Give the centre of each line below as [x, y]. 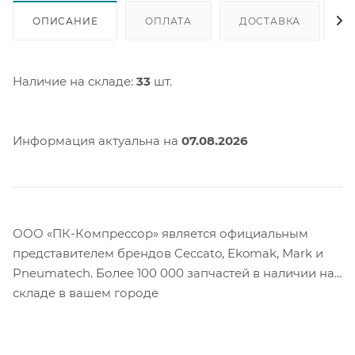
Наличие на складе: [74, 81]
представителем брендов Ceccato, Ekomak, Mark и [168, 253]
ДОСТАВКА [270, 21]
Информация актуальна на [97, 140]
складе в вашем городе [86, 292]
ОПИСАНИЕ [65, 21]
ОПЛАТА [169, 21]
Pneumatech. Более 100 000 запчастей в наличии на [174, 273]
